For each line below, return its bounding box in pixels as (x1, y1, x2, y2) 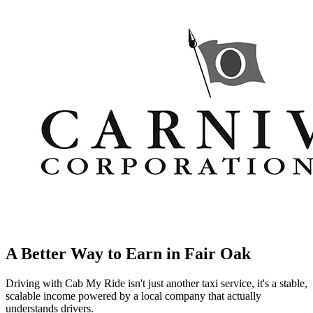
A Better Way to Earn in (6, 244, 184, 263)
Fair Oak (184, 244, 251, 263)
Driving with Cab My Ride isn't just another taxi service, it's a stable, (6, 277, 307, 289)
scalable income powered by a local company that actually (6, 289, 261, 302)
